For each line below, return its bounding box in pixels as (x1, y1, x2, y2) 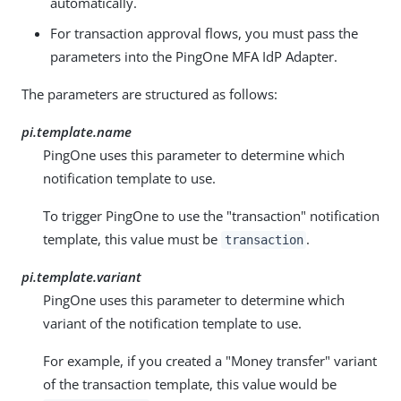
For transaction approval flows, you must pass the (50, 23, 358, 42)
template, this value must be (43, 229, 221, 248)
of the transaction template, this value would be (43, 374, 337, 393)
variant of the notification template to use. (43, 313, 302, 332)
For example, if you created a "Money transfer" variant (43, 351, 377, 370)
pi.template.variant (21, 267, 141, 286)
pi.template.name (21, 122, 132, 141)
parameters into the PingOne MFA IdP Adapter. (50, 47, 337, 65)
